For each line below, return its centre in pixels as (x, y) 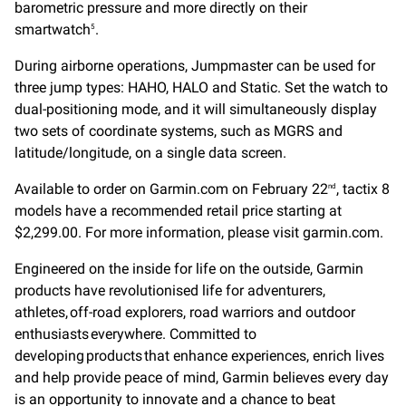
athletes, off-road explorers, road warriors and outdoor (185, 313)
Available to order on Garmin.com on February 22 (171, 189)
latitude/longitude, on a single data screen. (150, 153)
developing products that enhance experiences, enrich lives (199, 356)
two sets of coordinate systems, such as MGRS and (179, 131)
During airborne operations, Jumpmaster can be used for (195, 66)
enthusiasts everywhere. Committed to (135, 334)
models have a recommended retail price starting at (178, 211)
